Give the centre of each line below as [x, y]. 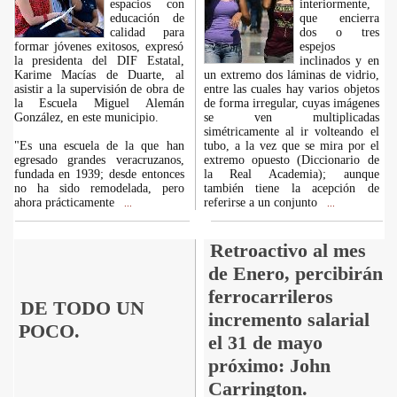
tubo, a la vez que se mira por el [291, 146]
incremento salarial [288, 319]
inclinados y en [339, 61]
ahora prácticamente [66, 202]
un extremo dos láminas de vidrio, [291, 75]
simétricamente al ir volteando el [291, 132]
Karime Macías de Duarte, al [99, 75]
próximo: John [269, 366]
